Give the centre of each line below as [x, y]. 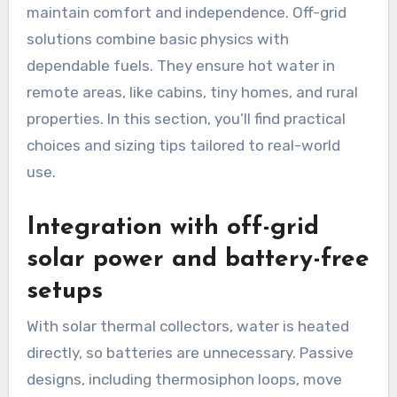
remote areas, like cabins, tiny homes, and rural [192, 92]
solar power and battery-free [198, 259]
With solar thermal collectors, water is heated [187, 327]
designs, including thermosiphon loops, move [184, 380]
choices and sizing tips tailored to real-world [183, 145]
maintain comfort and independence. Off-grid [186, 12]
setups [64, 291]
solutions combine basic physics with [157, 39]
